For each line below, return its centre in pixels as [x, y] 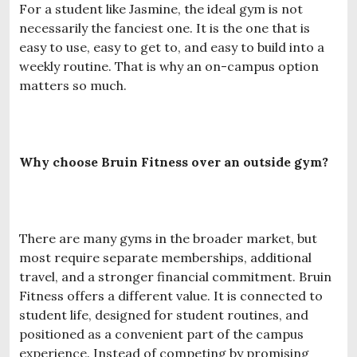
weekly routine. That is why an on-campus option [169, 66]
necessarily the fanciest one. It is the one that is [165, 27]
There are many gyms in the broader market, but [168, 238]
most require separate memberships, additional [165, 257]
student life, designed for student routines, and [164, 314]
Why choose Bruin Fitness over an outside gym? [174, 161]
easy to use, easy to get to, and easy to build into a [172, 47]
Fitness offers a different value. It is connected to [171, 295]
